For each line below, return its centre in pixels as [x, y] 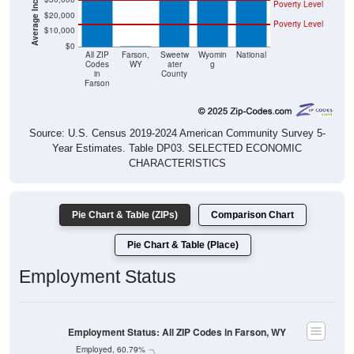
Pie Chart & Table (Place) [183, 245]
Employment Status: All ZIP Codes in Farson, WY [177, 332]
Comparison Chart [252, 215]
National [251, 55]
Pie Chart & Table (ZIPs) [125, 215]
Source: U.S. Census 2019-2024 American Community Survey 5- [177, 134]
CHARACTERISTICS [177, 164]
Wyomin [213, 55]
